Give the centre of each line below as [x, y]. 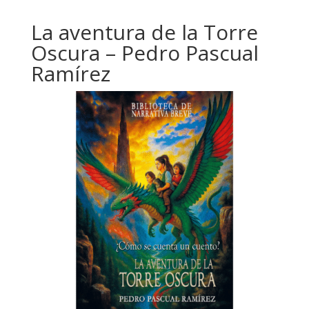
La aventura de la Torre [144, 32]
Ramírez [70, 73]
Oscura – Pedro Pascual [144, 52]
